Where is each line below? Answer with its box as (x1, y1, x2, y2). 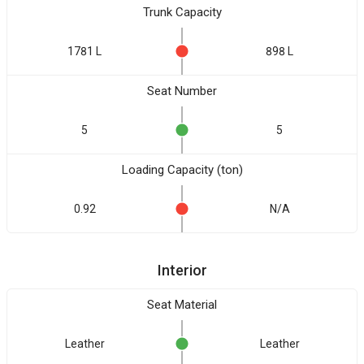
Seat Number (147, 84, 217, 98)
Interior (157, 262, 207, 279)
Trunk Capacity (142, 5, 222, 19)
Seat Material (147, 297, 217, 312)
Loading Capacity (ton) (121, 162, 243, 177)
